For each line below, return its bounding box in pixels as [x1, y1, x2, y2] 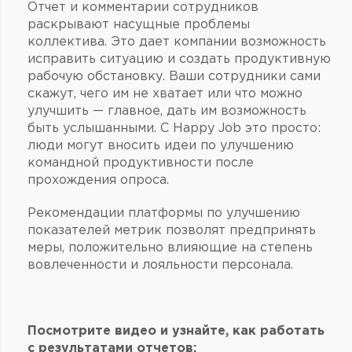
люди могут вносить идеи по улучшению [27, 139, 294, 152]
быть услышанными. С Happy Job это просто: [27, 122, 321, 134]
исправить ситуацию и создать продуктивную [27, 53, 331, 65]
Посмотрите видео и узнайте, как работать [27, 324, 324, 337]
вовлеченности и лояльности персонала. [27, 258, 293, 271]
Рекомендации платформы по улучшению [27, 207, 300, 219]
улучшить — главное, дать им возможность [27, 104, 306, 117]
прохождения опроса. [27, 174, 169, 186]
